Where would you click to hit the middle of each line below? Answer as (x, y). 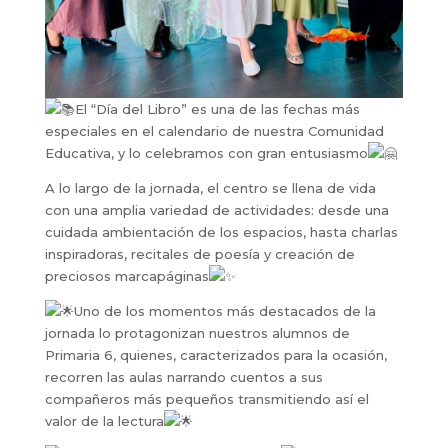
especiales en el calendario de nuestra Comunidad (214, 130)
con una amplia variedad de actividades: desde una (216, 209)
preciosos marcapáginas (126, 275)
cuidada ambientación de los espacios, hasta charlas (221, 231)
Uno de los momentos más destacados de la (224, 310)
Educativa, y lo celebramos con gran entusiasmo (206, 152)
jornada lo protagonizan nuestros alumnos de (197, 332)
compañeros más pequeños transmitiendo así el (206, 398)
